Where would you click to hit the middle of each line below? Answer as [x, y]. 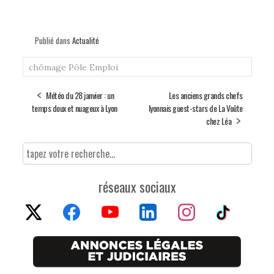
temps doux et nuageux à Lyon [74, 108]
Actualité [85, 41]
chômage [47, 68]
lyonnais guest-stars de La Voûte [195, 108]
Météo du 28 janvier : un [80, 95]
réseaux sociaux [137, 187]
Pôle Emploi [93, 68]
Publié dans [53, 41]
